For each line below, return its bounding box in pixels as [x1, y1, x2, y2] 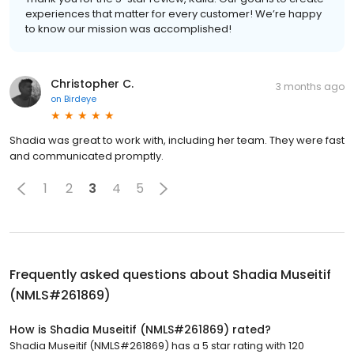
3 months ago [276, 79, 345, 93]
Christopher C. [51, 75, 134, 92]
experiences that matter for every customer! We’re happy [25, 6, 322, 21]
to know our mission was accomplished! [25, 21, 232, 36]
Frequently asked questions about [9, 265, 232, 284]
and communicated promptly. [9, 148, 164, 164]
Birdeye [64, 92, 96, 105]
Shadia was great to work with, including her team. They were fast [9, 132, 345, 148]
